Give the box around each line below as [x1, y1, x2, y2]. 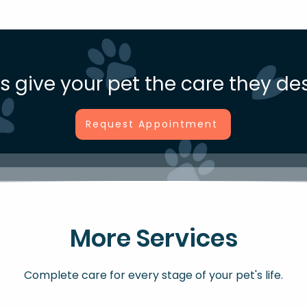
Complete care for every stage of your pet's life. [23, 267, 283, 283]
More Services [69, 221, 238, 255]
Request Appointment [85, 117, 219, 131]
